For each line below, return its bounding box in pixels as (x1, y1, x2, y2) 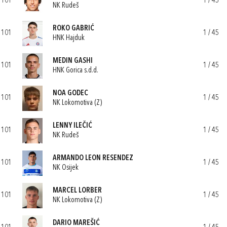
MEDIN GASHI (53, 57, 93, 65)
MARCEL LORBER (53, 186, 102, 195)
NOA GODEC (53, 89, 88, 97)
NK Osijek (53, 164, 79, 172)
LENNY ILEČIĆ (53, 122, 92, 130)
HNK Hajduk (53, 34, 85, 42)
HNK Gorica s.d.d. (53, 66, 98, 74)
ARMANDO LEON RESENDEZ (53, 154, 133, 162)
